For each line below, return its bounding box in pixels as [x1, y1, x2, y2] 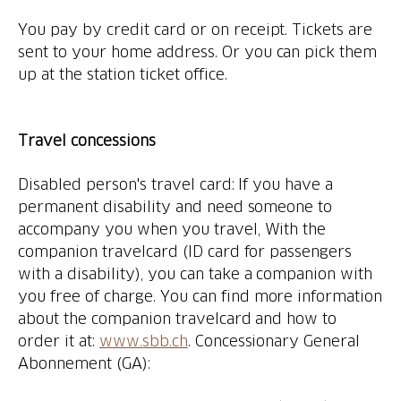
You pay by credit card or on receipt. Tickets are [18, 21, 373, 38]
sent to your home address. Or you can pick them [18, 43, 378, 60]
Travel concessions [18, 132, 156, 149]
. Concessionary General [187, 332, 361, 349]
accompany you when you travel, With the [18, 220, 327, 237]
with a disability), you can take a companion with [18, 265, 373, 282]
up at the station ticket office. [18, 65, 227, 82]
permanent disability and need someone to [18, 198, 333, 215]
